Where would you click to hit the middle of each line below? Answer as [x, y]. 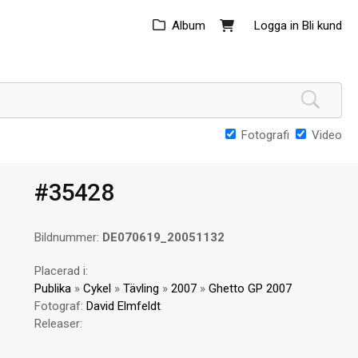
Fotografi [265, 135]
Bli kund [322, 26]
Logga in [276, 26]
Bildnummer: [69, 237]
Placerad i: [62, 271]
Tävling [141, 288]
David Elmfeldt [124, 306]
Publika [53, 288]
